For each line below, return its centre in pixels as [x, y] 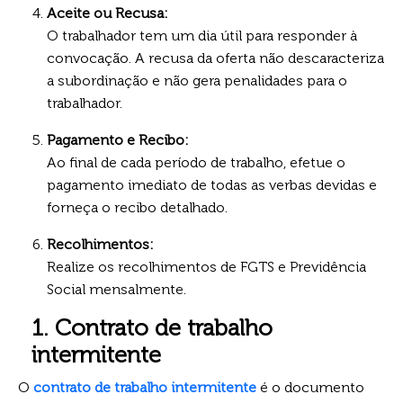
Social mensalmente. [116, 289]
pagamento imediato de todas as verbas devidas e [212, 184]
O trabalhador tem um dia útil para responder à [202, 35]
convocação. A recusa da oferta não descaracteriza [215, 58]
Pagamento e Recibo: [118, 139]
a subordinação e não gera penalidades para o [197, 80]
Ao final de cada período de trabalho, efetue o [196, 162]
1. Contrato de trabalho [152, 327]
